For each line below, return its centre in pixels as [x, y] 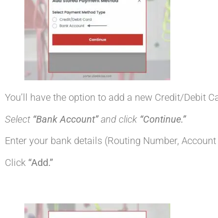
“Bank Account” [65, 119]
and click [119, 119]
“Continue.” [163, 119]
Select [19, 119]
